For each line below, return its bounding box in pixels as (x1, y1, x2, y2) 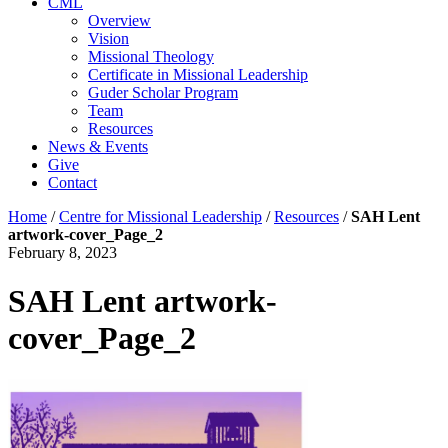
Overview (88, 12, 151, 29)
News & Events (48, 138, 148, 155)
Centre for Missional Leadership (59, 208, 262, 225)
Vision (88, 30, 129, 47)
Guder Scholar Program (88, 84, 238, 101)
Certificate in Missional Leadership (88, 66, 308, 83)
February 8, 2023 (8, 244, 117, 261)
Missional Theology (88, 48, 214, 65)
